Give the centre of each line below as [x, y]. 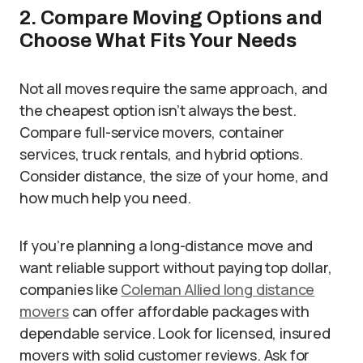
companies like [70, 289]
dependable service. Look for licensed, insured [175, 333]
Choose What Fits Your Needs [158, 41]
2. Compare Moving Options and [171, 18]
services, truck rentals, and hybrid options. [162, 154]
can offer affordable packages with [189, 311]
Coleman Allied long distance [218, 289]
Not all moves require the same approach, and [174, 88]
